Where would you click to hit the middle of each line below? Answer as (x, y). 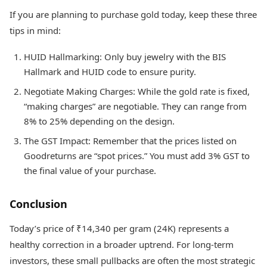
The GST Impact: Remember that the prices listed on (130, 141)
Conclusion (38, 204)
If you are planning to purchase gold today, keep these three (133, 15)
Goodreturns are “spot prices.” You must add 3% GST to (137, 156)
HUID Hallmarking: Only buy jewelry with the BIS (125, 57)
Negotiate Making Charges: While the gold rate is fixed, (137, 91)
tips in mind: (35, 31)
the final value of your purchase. (90, 171)
